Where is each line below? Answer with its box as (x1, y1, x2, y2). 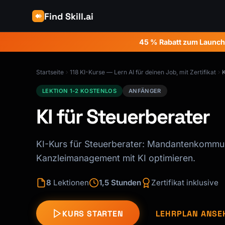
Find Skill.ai (44, 10, 93, 22)
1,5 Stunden (99, 178, 141, 188)
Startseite (36, 68, 64, 76)
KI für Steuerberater (36, 104, 209, 130)
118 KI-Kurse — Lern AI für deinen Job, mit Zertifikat (70, 68, 216, 76)
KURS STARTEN (62, 208, 124, 219)
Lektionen (51, 178, 89, 188)
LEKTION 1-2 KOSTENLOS (42, 87, 117, 95)
